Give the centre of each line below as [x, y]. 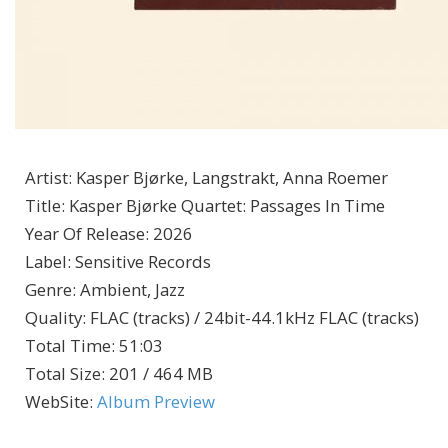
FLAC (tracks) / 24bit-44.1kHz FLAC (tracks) [254, 318]
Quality [53, 318]
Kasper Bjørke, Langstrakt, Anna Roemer [232, 178]
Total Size [63, 374]
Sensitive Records [143, 262]
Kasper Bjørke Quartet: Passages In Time [227, 206]
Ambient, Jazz [132, 290]
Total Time [68, 346]
